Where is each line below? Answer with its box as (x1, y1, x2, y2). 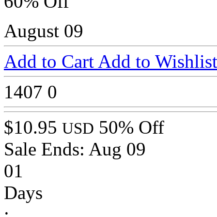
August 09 (4, 20, 83, 42)
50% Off (99, 117, 164, 138)
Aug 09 (89, 139, 146, 160)
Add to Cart (4, 51, 98, 72)
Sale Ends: (4, 139, 89, 160)
